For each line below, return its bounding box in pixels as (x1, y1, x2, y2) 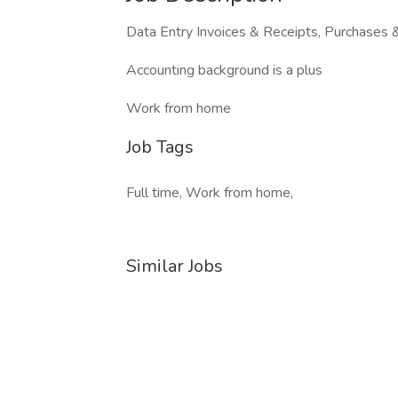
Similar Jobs (126, 254, 223, 278)
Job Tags (126, 135, 194, 159)
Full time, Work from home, (126, 183, 293, 203)
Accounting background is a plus (126, 60, 322, 80)
